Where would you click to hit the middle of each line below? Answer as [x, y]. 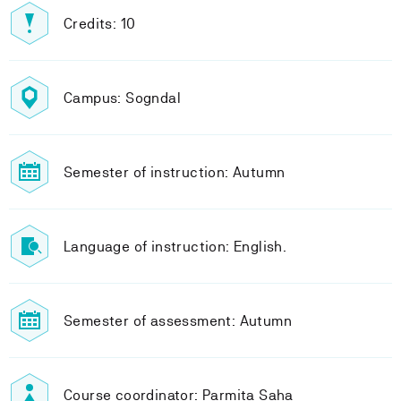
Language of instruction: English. [175, 246]
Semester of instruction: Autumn [175, 172]
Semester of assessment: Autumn [178, 320]
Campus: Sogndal [122, 98]
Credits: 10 [100, 23]
